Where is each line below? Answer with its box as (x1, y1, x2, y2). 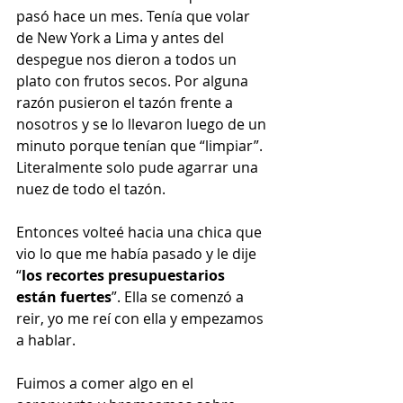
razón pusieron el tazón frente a (16, 93, 237, 113)
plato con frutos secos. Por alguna (16, 71, 252, 92)
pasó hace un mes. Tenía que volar (16, 6, 254, 27)
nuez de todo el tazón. (16, 179, 166, 200)
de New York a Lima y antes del (16, 28, 228, 49)
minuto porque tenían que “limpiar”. (16, 136, 266, 157)
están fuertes (16, 287, 112, 308)
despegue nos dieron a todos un (16, 49, 240, 70)
